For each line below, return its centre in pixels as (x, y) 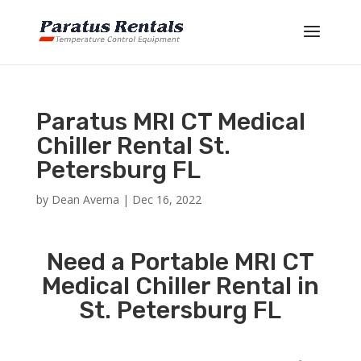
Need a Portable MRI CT (180, 262)
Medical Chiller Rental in (180, 286)
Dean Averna (85, 199)
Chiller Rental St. (133, 146)
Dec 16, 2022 (166, 199)
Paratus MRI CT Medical (170, 122)
